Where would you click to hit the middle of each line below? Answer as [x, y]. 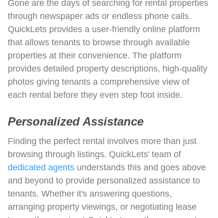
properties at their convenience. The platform [95, 55]
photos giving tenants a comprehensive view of [99, 82]
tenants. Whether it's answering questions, [90, 193]
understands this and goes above [140, 167]
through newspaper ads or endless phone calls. [100, 16]
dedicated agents [41, 167]
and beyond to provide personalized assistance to [104, 180]
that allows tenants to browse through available [99, 42]
